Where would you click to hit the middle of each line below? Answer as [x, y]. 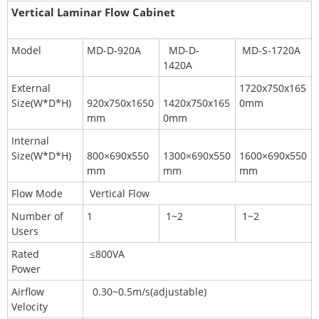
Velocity [31, 307]
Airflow [28, 292]
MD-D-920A [114, 51]
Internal [30, 141]
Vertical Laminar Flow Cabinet [93, 12]
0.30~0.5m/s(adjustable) [147, 292]
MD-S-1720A [270, 51]
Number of [37, 216]
